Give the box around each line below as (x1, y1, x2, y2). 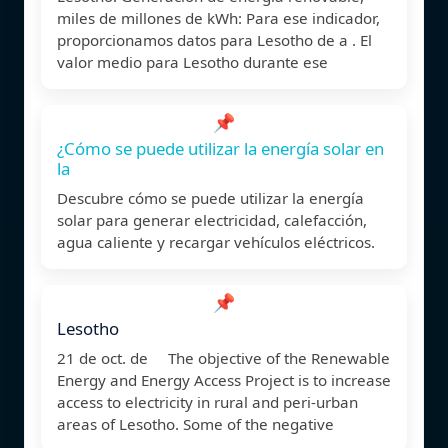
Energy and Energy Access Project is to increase (57, 369, 391, 390)
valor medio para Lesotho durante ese (57, 51, 328, 72)
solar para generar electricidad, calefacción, (57, 209, 367, 230)
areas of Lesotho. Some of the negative (57, 413, 334, 434)
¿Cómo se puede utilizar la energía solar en (57, 136, 384, 160)
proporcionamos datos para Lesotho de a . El (57, 29, 372, 50)
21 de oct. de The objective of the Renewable (57, 347, 390, 368)
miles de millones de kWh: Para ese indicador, (57, 7, 380, 28)
